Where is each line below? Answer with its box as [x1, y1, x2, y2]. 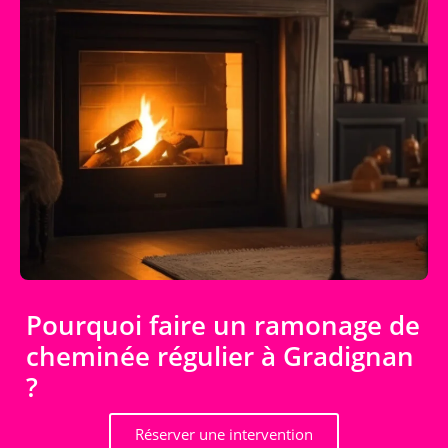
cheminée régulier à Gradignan [26, 337, 414, 374]
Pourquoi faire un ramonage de [26, 306, 420, 343]
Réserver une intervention [135, 423, 313, 444]
